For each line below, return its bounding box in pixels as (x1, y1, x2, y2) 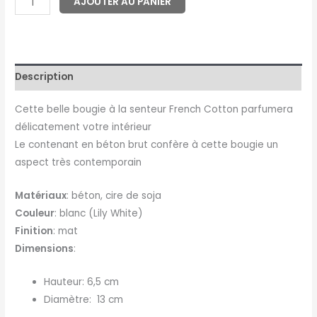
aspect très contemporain (15, 155, 142, 169)
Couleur (15, 206, 55, 220)
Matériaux (15, 188, 67, 202)
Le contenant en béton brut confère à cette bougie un (15, 137, 279, 151)
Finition (15, 224, 54, 238)
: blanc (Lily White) (54, 206, 144, 220)
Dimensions (15, 241, 74, 255)
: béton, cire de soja (67, 188, 162, 202)
